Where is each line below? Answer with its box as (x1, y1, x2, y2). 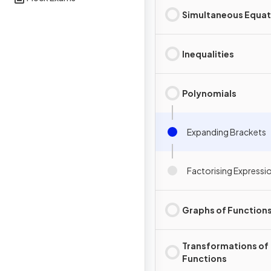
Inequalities (182, 48, 234, 59)
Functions (182, 253, 227, 264)
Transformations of (182, 240, 269, 251)
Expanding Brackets (187, 126, 266, 137)
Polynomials (182, 87, 237, 99)
